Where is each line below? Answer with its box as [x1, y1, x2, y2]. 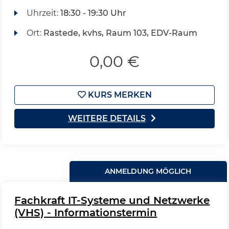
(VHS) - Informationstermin [14, 207, 157, 219]
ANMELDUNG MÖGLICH [105, 167, 192, 176]
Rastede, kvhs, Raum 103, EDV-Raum [43, 28, 197, 38]
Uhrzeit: [26, 8, 60, 18]
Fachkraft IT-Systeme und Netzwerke [14, 194, 210, 207]
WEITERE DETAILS [68, 113, 146, 123]
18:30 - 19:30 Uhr [60, 8, 126, 18]
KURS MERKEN [85, 90, 152, 100]
